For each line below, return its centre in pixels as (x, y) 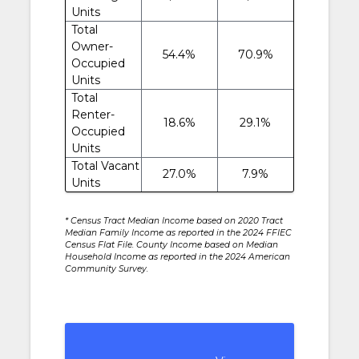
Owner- (92, 46)
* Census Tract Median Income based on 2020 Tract (173, 220)
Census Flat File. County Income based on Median (171, 244)
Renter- (93, 114)
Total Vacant (105, 165)
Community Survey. (106, 268)
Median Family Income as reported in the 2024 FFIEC (178, 232)
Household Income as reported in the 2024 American (177, 256)
